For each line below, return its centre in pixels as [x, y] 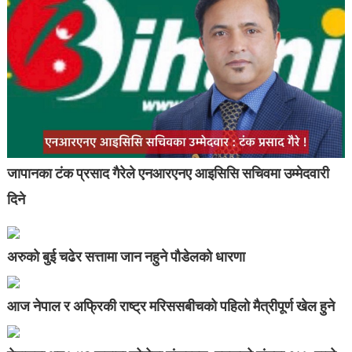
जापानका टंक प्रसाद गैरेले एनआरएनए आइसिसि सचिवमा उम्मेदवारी [168, 173]
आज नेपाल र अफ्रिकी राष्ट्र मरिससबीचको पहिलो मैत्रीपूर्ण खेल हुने [170, 306]
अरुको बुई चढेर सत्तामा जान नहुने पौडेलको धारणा [126, 256]
